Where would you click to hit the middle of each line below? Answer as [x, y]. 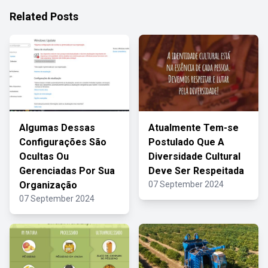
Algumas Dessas [57, 128]
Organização [48, 185]
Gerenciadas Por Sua [67, 171]
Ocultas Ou [44, 156]
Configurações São [63, 142]
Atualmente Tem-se [194, 128]
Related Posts [44, 16]
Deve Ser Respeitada [196, 171]
